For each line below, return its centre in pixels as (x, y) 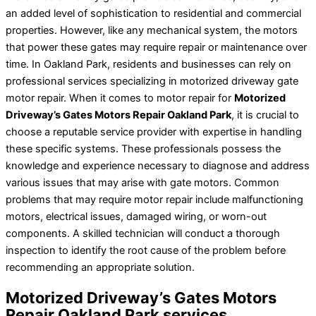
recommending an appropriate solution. (100, 268)
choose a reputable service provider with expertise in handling (154, 132)
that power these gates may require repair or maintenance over (156, 48)
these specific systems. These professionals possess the (143, 149)
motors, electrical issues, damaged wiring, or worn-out (136, 217)
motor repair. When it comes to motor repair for (120, 98)
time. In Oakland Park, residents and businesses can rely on (148, 65)
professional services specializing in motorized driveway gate (152, 81)
